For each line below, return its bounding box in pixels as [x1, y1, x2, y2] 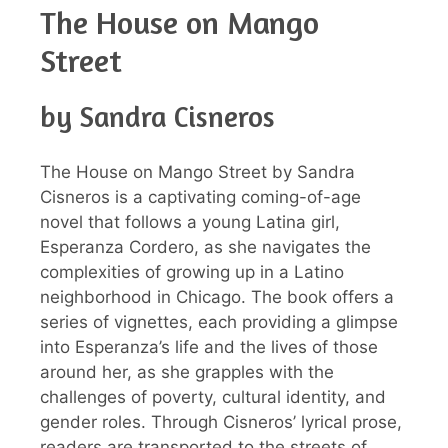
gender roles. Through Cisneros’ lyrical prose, [40, 411, 402, 432]
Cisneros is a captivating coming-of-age [40, 186, 361, 207]
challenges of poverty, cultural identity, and [40, 386, 386, 407]
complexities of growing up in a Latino [40, 261, 344, 282]
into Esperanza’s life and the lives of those [40, 336, 378, 357]
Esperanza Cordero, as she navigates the [40, 236, 371, 257]
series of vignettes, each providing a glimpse [40, 311, 398, 332]
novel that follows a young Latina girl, [40, 211, 340, 232]
